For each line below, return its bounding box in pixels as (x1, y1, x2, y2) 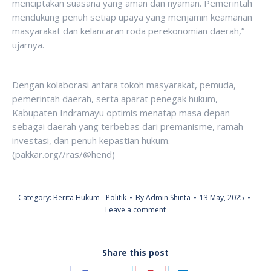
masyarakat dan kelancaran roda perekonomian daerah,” (12, 25, 244, 37)
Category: (18, 192, 53, 203)
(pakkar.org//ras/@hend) (12, 148, 115, 160)
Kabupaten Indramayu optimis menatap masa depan (12, 106, 230, 119)
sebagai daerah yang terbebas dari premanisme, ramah (12, 120, 243, 132)
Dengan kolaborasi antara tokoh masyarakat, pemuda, (12, 79, 236, 91)
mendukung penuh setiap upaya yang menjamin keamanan (12, 11, 252, 23)
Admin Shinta (145, 192, 191, 203)
